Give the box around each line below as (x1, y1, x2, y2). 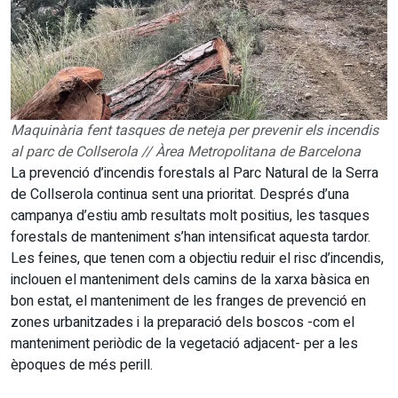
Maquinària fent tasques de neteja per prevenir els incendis (11, 120, 378, 141)
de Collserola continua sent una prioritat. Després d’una (11, 184, 349, 205)
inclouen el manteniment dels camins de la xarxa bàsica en (11, 269, 370, 291)
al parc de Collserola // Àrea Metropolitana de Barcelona (11, 141, 361, 163)
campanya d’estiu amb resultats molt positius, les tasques (11, 205, 370, 227)
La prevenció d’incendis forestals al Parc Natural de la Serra (11, 163, 378, 184)
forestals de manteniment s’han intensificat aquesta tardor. (11, 227, 374, 248)
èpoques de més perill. (11, 354, 153, 376)
